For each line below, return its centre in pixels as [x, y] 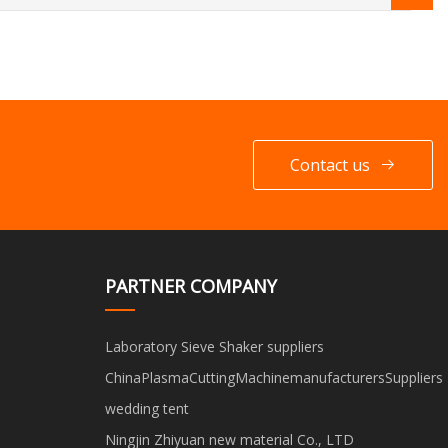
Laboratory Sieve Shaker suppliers [214, 346]
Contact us [330, 164]
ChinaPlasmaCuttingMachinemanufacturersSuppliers [273, 377]
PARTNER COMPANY [190, 285]
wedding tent [146, 408]
